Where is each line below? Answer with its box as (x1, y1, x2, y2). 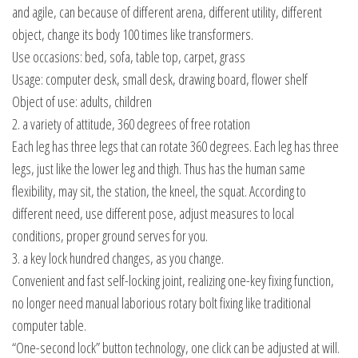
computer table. (12, 316, 86, 336)
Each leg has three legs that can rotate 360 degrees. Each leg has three (12, 137, 339, 157)
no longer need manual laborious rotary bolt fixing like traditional (12, 293, 311, 313)
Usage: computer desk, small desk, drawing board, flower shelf (12, 70, 308, 89)
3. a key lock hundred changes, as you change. (12, 249, 224, 268)
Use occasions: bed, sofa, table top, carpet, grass (12, 47, 245, 67)
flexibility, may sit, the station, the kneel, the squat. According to (12, 181, 306, 201)
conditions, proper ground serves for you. (12, 226, 208, 246)
